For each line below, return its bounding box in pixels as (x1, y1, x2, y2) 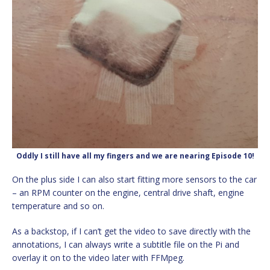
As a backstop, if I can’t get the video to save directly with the (12, 225, 251, 237)
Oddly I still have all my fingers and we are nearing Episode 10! (16, 150, 254, 161)
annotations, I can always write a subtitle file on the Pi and (12, 238, 239, 250)
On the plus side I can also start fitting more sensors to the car (12, 173, 257, 185)
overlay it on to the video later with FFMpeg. (12, 251, 184, 263)
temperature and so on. (12, 199, 104, 212)
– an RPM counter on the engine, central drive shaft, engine (12, 186, 244, 198)
